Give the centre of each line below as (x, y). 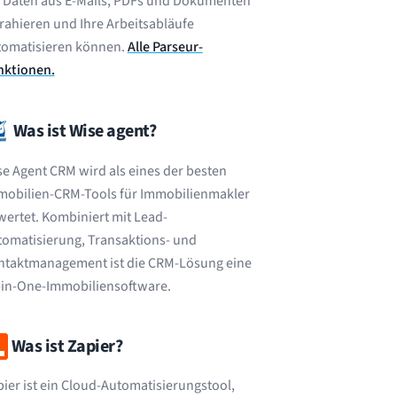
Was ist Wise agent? (85, 131)
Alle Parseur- (165, 47)
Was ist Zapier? (67, 346)
